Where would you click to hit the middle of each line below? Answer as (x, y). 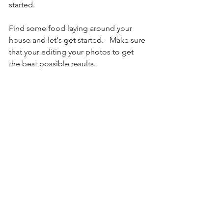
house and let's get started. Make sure (78, 40)
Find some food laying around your (71, 28)
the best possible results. (53, 63)
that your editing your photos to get (72, 52)
